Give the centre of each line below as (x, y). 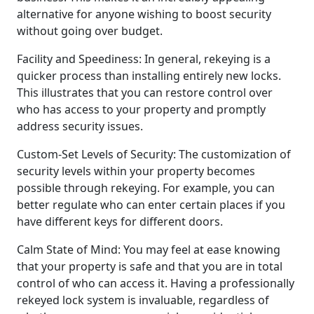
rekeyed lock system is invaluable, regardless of (143, 300)
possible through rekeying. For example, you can (146, 187)
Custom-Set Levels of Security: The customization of (154, 154)
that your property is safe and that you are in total (150, 266)
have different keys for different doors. (120, 221)
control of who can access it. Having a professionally (156, 283)
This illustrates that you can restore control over (145, 92)
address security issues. (80, 126)
